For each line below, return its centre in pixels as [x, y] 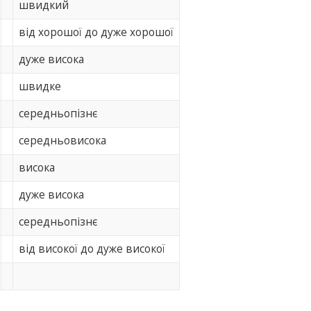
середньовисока [63, 141]
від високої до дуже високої [92, 249]
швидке [40, 87]
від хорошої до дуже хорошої [96, 33]
